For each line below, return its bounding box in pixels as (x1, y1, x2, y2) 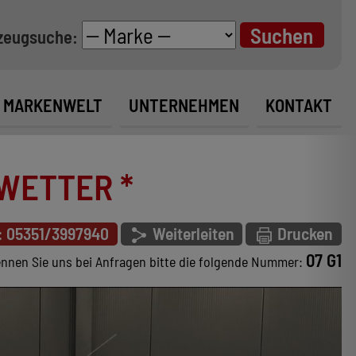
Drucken (274, 222, 334, 243)
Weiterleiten (149, 222, 234, 243)
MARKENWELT (3, 94, 103, 117)
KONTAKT (265, 94, 333, 117)
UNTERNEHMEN (129, 94, 240, 117)
